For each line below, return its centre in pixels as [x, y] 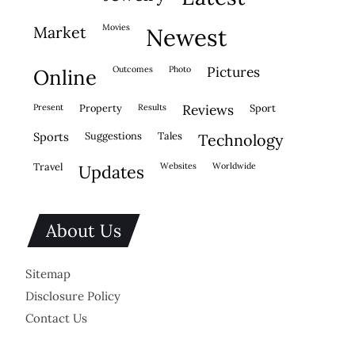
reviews [212, 110]
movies [120, 27]
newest [195, 37]
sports [54, 137]
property [104, 108]
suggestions [116, 136]
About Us [83, 231]
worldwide [239, 166]
